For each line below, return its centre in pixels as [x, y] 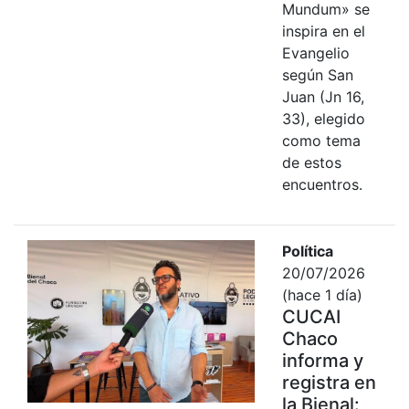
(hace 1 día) [322, 294]
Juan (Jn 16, [323, 96]
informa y [322, 360]
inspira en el [323, 31]
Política [307, 251]
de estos [311, 162]
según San [317, 74]
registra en [329, 382]
